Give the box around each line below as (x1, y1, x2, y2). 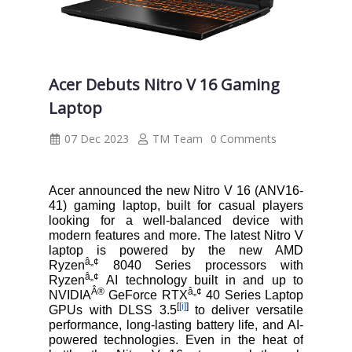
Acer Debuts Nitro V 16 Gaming (48, 73, 280, 95)
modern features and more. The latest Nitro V (48, 228, 304, 242)
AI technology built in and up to (98, 273, 304, 287)
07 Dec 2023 (60, 130, 129, 146)
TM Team (148, 130, 203, 146)
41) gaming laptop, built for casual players (48, 198, 304, 212)
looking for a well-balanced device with (48, 213, 304, 227)
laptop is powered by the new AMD (48, 243, 304, 257)
